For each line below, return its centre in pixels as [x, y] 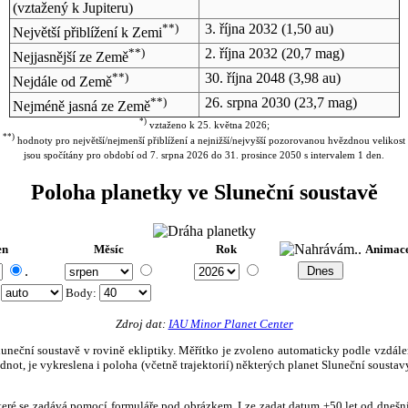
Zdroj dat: [142, 323]
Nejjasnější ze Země [70, 57]
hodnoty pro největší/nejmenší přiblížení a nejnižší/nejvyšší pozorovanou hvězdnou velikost [210, 141]
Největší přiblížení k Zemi [87, 33]
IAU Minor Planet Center [230, 323]
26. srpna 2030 [247, 102]
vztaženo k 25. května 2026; [208, 125]
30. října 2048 [245, 77]
